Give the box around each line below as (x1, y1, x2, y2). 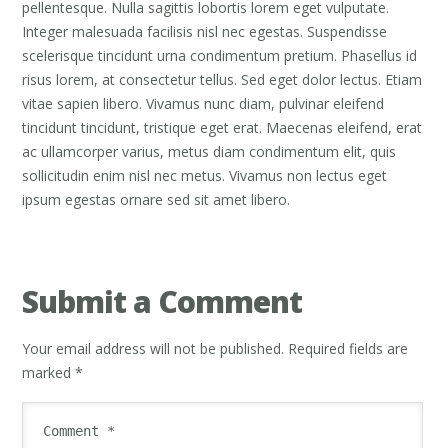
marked (22, 362, 76, 382)
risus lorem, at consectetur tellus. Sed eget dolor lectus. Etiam (22, 69, 423, 89)
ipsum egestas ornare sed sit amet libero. (22, 189, 291, 209)
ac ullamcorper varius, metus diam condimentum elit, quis (22, 141, 397, 161)
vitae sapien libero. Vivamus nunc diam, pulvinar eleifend (22, 93, 385, 113)
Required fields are (288, 338, 409, 358)
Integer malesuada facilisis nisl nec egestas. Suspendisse (22, 21, 388, 41)
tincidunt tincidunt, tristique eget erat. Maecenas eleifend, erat (22, 117, 423, 137)
